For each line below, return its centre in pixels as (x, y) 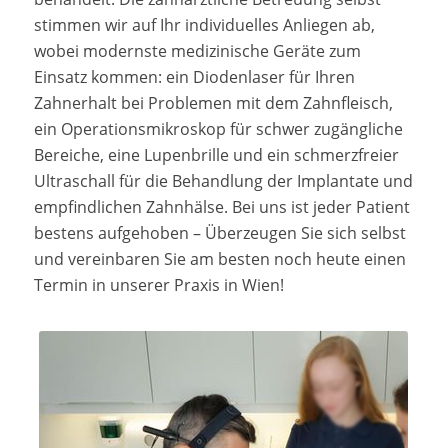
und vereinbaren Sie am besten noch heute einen (219, 258)
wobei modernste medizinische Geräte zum (197, 50)
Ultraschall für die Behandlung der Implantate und (223, 180)
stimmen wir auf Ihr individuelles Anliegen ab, (204, 24)
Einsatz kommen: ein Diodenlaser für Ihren (194, 76)
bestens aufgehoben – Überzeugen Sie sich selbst (219, 232)
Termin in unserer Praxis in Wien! (158, 284)
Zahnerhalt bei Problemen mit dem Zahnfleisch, (213, 102)
